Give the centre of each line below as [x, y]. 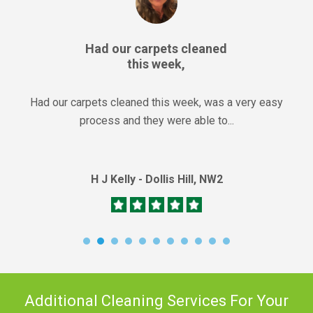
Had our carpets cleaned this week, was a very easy [156, 102]
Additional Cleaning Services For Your [156, 300]
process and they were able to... [156, 120]
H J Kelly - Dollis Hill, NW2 [156, 179]
